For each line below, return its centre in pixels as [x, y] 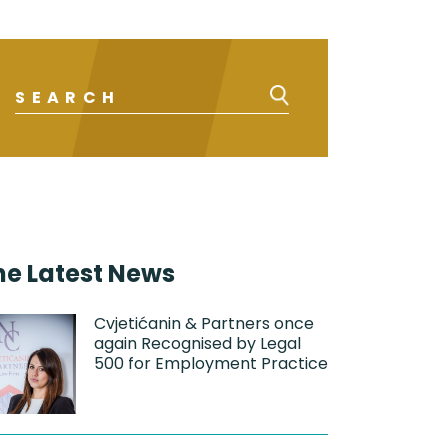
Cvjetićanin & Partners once [204, 323]
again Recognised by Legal [198, 343]
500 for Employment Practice [211, 363]
